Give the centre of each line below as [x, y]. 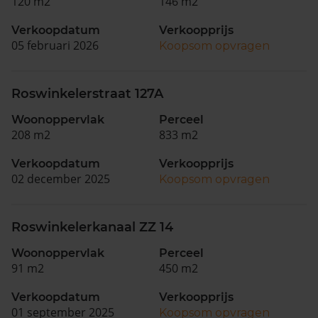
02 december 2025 [61, 179]
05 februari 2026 [55, 45]
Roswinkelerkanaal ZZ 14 [92, 227]
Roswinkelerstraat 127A [87, 94]
